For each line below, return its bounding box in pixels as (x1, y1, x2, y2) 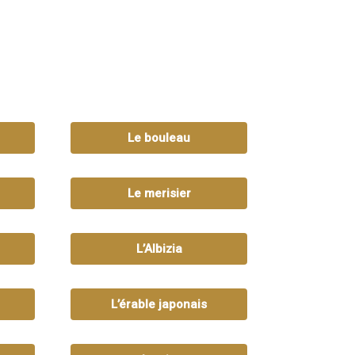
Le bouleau (128, 130, 191, 145)
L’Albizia (136, 241, 182, 256)
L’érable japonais (111, 296, 208, 311)
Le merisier (127, 185, 191, 200)
